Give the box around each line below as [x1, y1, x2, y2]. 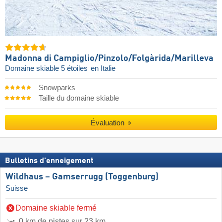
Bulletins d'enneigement [5, 157, 94, 165]
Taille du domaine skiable [38, 94, 119, 102]
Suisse [5, 184, 28, 192]
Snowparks [38, 83, 75, 92]
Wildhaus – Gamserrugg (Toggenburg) [5, 172, 159, 181]
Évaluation [90, 118, 126, 127]
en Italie [91, 64, 115, 72]
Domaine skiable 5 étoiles [5, 64, 90, 72]
